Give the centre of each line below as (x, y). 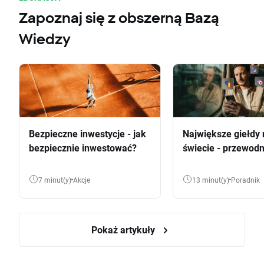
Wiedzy (45, 39)
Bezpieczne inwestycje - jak (88, 134)
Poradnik (248, 179)
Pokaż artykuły (124, 230)
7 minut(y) (55, 179)
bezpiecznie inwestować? (83, 148)
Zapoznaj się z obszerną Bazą (119, 18)
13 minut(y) (211, 179)
